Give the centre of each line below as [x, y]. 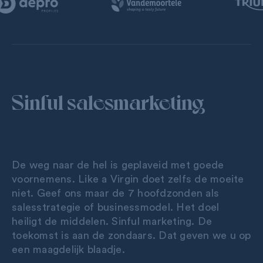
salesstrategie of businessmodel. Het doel [116, 207]
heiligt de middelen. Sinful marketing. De [112, 221]
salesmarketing [135, 100]
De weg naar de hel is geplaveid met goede [118, 165]
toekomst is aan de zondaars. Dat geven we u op [131, 235]
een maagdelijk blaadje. [68, 249]
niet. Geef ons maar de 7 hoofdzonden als [115, 193]
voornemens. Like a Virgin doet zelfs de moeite [128, 179]
